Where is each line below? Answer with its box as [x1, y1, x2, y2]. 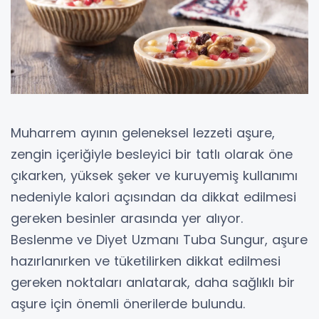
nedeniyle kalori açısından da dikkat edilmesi [11, 187, 296, 206]
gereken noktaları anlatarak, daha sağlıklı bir [11, 273, 295, 291]
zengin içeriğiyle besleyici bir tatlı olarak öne [11, 145, 293, 163]
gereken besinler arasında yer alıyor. [11, 209, 243, 227]
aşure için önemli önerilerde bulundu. [11, 294, 245, 313]
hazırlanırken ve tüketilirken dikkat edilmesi [11, 251, 281, 270]
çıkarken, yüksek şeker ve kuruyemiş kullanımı [11, 166, 298, 184]
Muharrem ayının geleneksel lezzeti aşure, [11, 123, 275, 142]
